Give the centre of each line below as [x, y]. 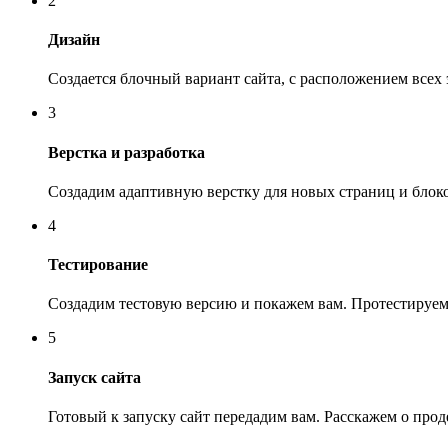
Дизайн [74, 40]
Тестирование [98, 265]
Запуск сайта [94, 377]
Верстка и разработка [126, 152]
